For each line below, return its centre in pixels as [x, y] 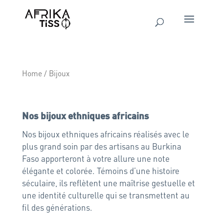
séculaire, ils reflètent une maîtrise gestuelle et [108, 183]
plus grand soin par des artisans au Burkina [101, 146]
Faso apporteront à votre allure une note [96, 158]
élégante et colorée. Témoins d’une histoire [100, 170]
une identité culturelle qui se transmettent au [106, 195]
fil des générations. [57, 207]
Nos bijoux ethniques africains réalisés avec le [105, 134]
